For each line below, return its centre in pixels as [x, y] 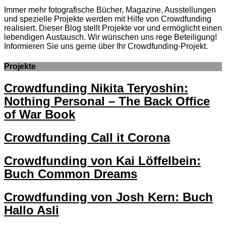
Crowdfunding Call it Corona [87, 137]
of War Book [40, 114]
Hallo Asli [32, 210]
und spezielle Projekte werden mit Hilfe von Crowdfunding [108, 19]
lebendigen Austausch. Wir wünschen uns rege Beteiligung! [110, 37]
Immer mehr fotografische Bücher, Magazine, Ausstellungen [110, 10]
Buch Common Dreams [71, 174]
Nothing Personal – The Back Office [107, 101]
